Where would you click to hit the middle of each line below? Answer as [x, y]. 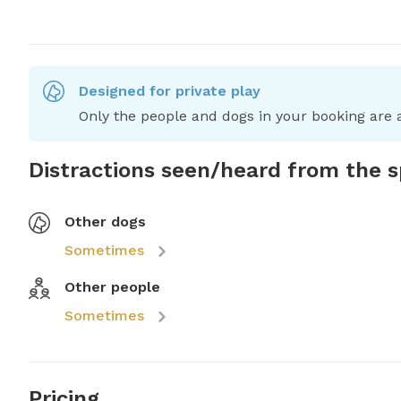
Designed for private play [170, 91]
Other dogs [105, 222]
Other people [112, 287]
